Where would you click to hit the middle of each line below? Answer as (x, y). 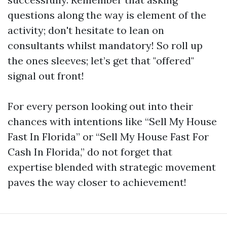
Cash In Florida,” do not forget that (90, 152)
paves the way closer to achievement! (97, 182)
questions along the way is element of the (107, 15)
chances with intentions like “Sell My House (112, 121)
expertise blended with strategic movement (112, 167)
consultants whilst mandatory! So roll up (105, 45)
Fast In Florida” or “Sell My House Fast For (108, 137)
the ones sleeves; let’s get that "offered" (101, 61)
